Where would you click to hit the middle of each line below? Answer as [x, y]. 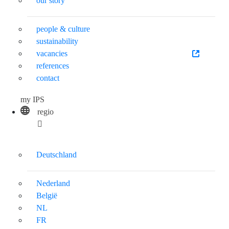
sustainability [57, 41]
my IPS [32, 99]
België [47, 195]
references [53, 65]
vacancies [52, 53]
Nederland [53, 183]
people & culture [63, 29]
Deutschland [56, 154]
